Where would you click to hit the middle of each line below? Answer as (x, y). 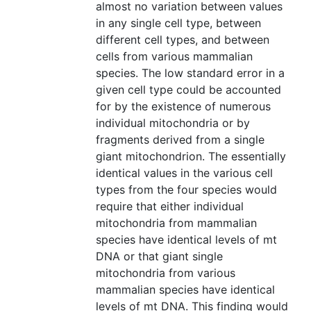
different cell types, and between (183, 40)
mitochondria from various (166, 273)
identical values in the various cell (184, 173)
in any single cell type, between (178, 23)
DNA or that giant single (159, 257)
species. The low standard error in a (190, 73)
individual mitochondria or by (173, 123)
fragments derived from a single (180, 140)
